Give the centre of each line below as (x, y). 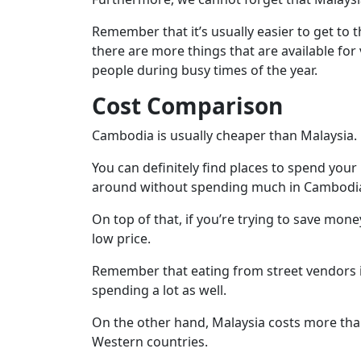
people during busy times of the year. (205, 70)
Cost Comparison (187, 105)
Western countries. (150, 341)
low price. (121, 238)
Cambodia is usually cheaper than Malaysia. (224, 135)
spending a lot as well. (159, 290)
